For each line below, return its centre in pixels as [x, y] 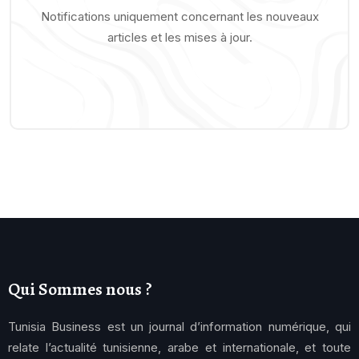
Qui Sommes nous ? [80, 289]
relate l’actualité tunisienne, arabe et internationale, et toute [179, 347]
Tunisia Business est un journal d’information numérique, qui [179, 326]
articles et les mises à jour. [179, 37]
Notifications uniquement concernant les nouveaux [179, 16]
